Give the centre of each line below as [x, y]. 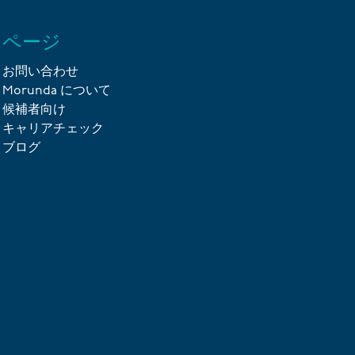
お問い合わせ [40, 72]
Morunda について [56, 91]
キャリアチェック [53, 129]
